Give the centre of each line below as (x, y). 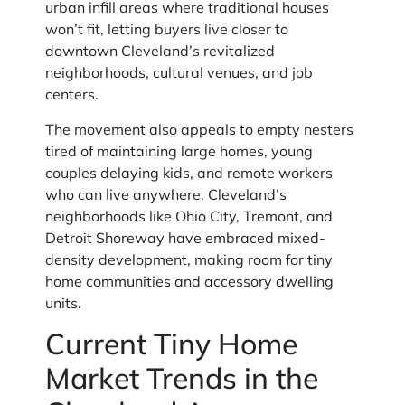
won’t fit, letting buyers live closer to (167, 29)
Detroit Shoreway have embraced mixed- (185, 237)
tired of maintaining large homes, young (179, 151)
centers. (72, 94)
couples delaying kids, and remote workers (189, 172)
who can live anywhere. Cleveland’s (166, 194)
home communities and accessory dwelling (189, 281)
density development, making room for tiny (189, 259)
